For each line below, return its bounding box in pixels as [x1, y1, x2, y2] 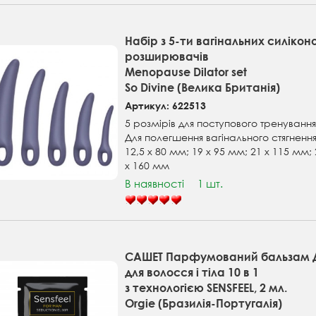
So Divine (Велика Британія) [125, 80, 281, 95]
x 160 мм [125, 159, 170, 173]
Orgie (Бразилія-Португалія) [125, 296, 283, 310]
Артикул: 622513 [125, 99, 207, 112]
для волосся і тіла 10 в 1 [125, 265, 260, 279]
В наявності [125, 176, 185, 191]
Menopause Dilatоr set [125, 65, 248, 79]
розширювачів [125, 49, 209, 63]
